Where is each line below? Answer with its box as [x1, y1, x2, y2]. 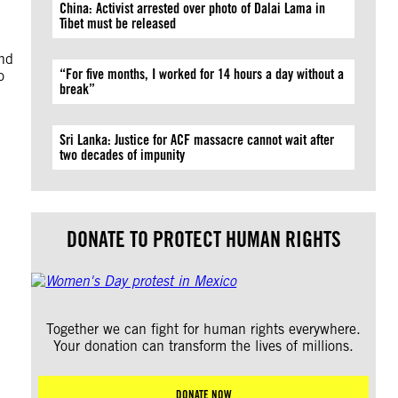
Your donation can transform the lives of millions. [53, 338, 354, 354]
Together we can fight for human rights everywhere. [46, 321, 362, 338]
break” [60, 81, 96, 98]
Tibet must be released [60, 15, 177, 32]
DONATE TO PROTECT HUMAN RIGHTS [66, 227, 341, 252]
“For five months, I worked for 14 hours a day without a [60, 66, 345, 83]
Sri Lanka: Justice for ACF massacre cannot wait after [60, 131, 335, 148]
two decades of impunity [60, 147, 189, 163]
